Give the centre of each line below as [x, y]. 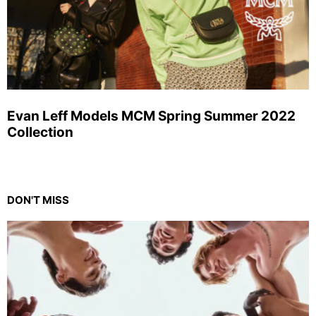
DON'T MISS [38, 200]
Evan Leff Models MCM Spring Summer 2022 [151, 116]
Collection [40, 132]
